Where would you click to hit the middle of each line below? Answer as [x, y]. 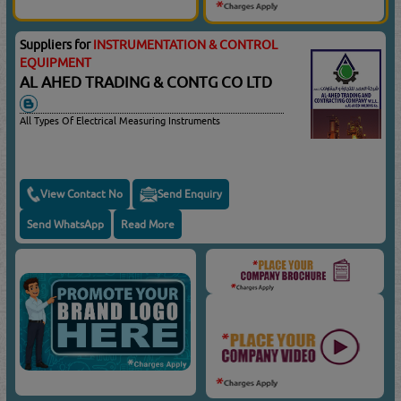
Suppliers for [57, 45]
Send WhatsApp [66, 224]
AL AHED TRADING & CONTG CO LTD [150, 83]
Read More [148, 224]
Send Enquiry [190, 194]
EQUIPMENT [56, 63]
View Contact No [82, 194]
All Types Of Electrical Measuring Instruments [120, 120]
